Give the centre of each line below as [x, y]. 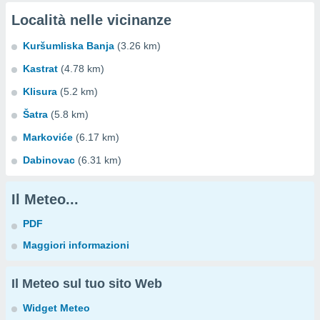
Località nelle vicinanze [91, 20]
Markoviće [48, 137]
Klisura [40, 91]
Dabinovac [49, 160]
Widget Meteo [56, 308]
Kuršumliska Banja [69, 46]
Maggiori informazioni [76, 245]
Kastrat [40, 69]
